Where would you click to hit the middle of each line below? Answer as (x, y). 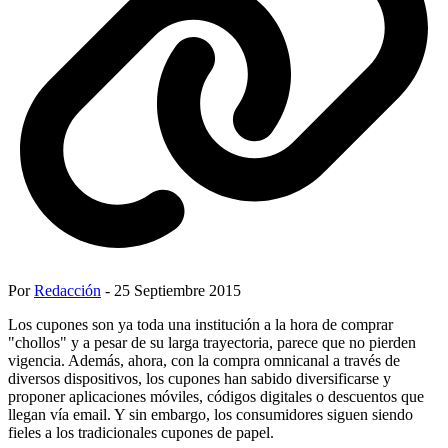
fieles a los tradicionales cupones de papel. (141, 432)
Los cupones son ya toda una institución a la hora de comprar (200, 324)
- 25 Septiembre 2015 (171, 290)
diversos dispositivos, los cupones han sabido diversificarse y (199, 378)
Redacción (67, 290)
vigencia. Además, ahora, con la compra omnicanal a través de (204, 360)
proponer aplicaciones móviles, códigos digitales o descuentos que (216, 396)
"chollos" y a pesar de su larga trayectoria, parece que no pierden (212, 342)
